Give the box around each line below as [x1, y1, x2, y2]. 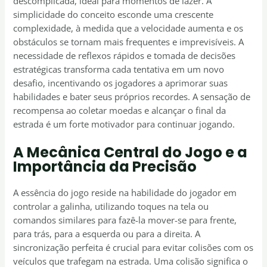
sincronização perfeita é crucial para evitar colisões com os [13, 241, 254, 253]
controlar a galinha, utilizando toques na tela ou [13, 200, 209, 212]
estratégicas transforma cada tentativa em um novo [13, 63, 225, 76]
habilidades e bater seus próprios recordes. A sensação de [13, 91, 251, 103]
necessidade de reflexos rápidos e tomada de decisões [13, 49, 236, 62]
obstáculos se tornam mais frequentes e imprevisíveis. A [13, 36, 244, 48]
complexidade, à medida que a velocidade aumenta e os [13, 22, 244, 35]
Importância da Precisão [13, 156, 197, 176]
